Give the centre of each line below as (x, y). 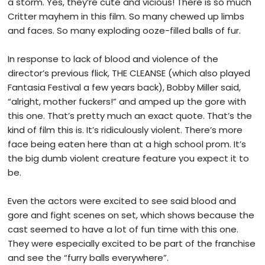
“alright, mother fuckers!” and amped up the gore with (127, 102)
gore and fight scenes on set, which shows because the (131, 215)
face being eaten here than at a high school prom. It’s (127, 144)
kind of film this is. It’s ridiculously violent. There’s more (125, 130)
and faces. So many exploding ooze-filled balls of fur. (126, 31)
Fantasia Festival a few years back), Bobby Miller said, (125, 88)
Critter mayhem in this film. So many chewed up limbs (126, 17)
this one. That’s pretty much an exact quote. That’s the (130, 116)
